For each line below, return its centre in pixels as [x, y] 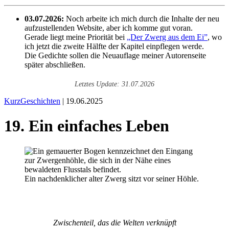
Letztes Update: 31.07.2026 [114, 84]
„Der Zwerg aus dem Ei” [167, 37]
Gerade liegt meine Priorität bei [76, 37]
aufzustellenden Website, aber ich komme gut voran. [109, 28]
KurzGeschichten [32, 101]
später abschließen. [55, 65]
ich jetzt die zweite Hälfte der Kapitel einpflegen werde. [114, 46]
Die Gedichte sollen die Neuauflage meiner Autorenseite [115, 55]
